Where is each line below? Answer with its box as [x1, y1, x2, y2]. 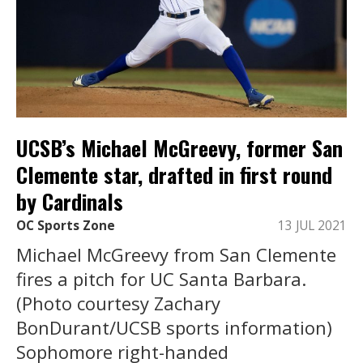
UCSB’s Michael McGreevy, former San [16, 132, 343, 164]
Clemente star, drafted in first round [16, 159, 332, 191]
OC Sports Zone [16, 216, 115, 234]
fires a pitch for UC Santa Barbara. [16, 266, 306, 291]
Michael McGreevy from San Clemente [16, 241, 336, 267]
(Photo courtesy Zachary [16, 290, 220, 315]
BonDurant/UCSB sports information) [16, 314, 332, 340]
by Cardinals [16, 186, 123, 218]
